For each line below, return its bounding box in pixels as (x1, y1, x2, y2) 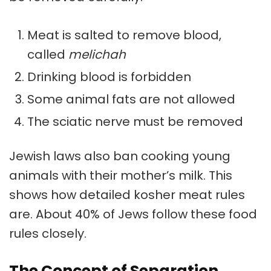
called (27, 46, 68, 64)
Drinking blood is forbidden (27, 68, 191, 86)
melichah (68, 46, 126, 64)
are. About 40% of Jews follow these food (9, 206, 257, 223)
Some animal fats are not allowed (27, 91, 235, 108)
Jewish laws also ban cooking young (9, 148, 230, 165)
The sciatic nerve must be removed (27, 113, 243, 131)
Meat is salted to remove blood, (27, 27, 221, 44)
